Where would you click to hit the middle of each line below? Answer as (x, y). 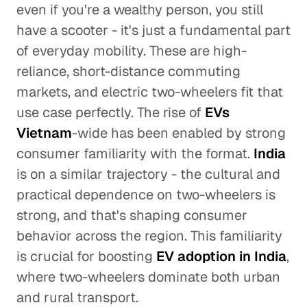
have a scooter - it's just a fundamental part (153, 30)
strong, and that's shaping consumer (132, 215)
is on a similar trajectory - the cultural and (148, 174)
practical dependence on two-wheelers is (146, 195)
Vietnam (44, 133)
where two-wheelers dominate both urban (148, 277)
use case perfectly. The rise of (111, 112)
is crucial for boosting (86, 256)
